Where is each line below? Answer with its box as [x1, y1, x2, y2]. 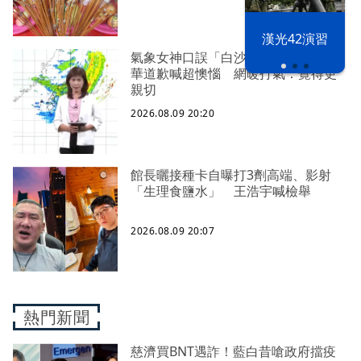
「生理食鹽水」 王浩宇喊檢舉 [131, 181, 311, 200]
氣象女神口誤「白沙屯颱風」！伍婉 [131, 48, 337, 66]
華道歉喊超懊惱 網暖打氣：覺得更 [131, 64, 337, 82]
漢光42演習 [262, 29, 328, 48]
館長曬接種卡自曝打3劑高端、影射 [131, 165, 331, 184]
